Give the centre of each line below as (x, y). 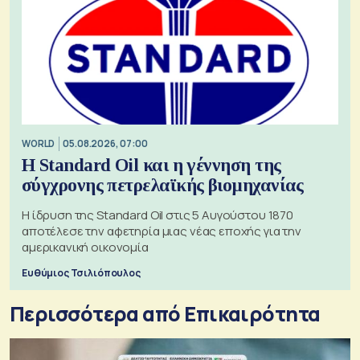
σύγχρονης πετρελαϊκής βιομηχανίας (163, 185)
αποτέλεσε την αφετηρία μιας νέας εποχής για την (162, 231)
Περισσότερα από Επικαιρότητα (165, 313)
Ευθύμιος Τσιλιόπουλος (81, 272)
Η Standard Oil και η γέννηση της (151, 165)
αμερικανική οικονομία (85, 247)
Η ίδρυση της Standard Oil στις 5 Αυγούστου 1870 (157, 215)
